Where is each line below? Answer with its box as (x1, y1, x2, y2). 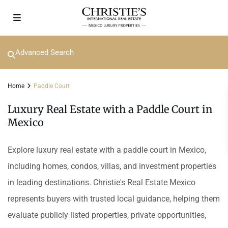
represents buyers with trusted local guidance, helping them (8, 194, 220, 204)
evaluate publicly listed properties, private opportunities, (8, 210, 206, 220)
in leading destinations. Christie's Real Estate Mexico (8, 178, 195, 187)
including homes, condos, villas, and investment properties (8, 161, 216, 171)
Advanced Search (15, 48, 74, 57)
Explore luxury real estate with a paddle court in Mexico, (8, 145, 206, 155)
